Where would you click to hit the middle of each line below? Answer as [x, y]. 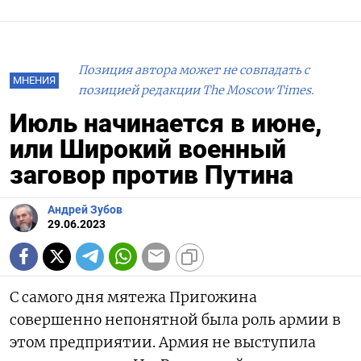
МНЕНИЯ [34, 80]
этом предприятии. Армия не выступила [163, 342]
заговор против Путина [151, 174]
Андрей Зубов [85, 210]
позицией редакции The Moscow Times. [196, 90]
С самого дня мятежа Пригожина [133, 297]
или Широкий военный [148, 149]
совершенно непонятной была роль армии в [175, 320]
